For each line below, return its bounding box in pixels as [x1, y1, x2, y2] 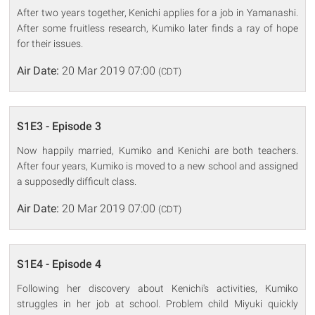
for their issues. [17, 37, 84, 49]
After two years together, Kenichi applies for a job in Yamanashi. [17, 6, 298, 18]
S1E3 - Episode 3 [17, 119, 102, 133]
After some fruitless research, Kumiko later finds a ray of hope [17, 22, 298, 34]
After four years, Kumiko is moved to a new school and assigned [17, 160, 298, 172]
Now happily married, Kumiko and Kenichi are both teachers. [17, 144, 298, 156]
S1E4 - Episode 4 [17, 257, 102, 271]
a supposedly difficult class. [17, 175, 137, 187]
